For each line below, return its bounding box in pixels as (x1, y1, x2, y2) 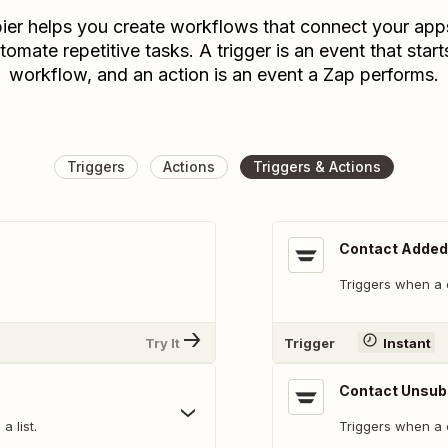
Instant (382, 334, 431, 351)
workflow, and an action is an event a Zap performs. (9, 64, 439, 85)
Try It (145, 334, 180, 351)
